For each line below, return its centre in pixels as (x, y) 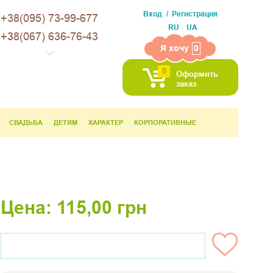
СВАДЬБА (26, 122)
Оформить (197, 74)
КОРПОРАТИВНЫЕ (165, 122)
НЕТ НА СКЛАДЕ (103, 246)
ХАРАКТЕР (106, 122)
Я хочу (174, 48)
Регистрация (195, 14)
